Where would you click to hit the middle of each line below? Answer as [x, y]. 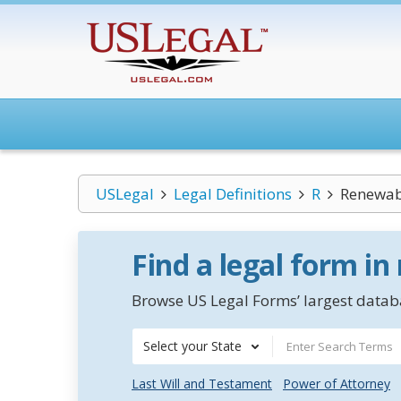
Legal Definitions [232, 194]
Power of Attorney [337, 384]
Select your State [192, 346]
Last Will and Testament [202, 384]
